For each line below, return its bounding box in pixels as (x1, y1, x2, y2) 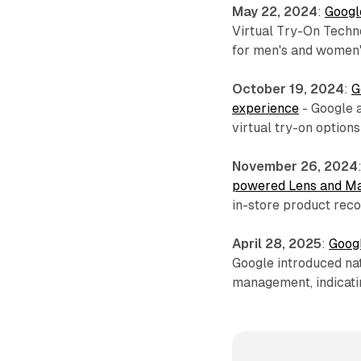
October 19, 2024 (232, 81, 345, 97)
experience (232, 100, 300, 116)
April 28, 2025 (232, 235, 322, 251)
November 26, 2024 (232, 158, 359, 174)
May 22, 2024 (232, 3, 318, 19)
